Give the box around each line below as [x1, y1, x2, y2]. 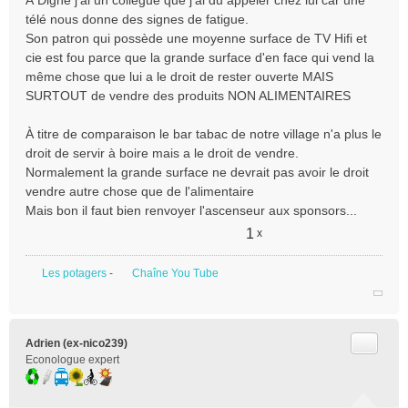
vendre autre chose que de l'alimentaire [25, 184, 254, 199]
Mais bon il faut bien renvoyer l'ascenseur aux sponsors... [25, 203, 357, 218]
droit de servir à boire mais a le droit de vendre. [25, 146, 299, 160]
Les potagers [42, 267, 107, 280]
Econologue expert [25, 353, 119, 366]
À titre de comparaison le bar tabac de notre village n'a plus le [25, 127, 382, 141]
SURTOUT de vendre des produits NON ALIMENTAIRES [25, 88, 351, 103]
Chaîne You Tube [132, 267, 219, 280]
